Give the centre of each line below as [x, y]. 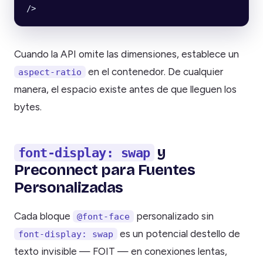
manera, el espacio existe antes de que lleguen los [125, 90]
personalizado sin [174, 216]
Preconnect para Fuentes [105, 170]
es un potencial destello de [179, 233]
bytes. [28, 107]
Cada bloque [43, 216]
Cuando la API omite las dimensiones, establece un [127, 54]
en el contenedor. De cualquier [154, 72]
